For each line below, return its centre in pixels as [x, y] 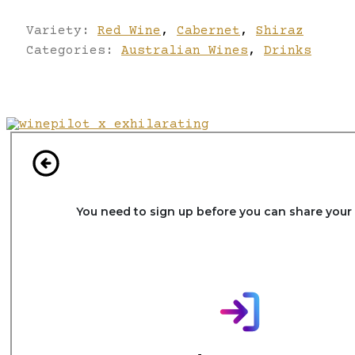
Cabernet [208, 31]
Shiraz [280, 31]
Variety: [62, 31]
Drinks [288, 50]
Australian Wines [185, 50]
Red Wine [129, 31]
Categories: [74, 50]
